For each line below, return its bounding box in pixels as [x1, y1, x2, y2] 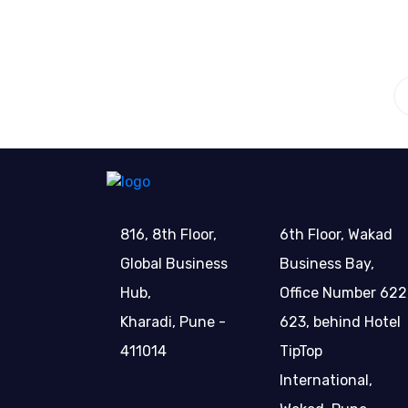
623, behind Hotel [280, 312, 401, 331]
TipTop [280, 342, 322, 360]
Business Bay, [280, 254, 374, 272]
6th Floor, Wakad [280, 225, 393, 243]
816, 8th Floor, [120, 225, 217, 243]
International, [280, 371, 372, 389]
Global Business [120, 254, 228, 272]
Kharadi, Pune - [120, 312, 226, 331]
